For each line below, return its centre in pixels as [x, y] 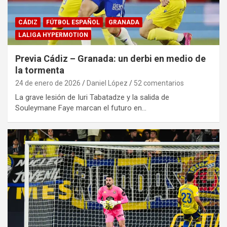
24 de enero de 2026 [48, 83]
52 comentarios [159, 83]
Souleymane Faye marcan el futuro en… [81, 108]
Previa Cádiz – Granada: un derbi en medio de [110, 59]
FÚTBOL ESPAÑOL [73, 23]
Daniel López [107, 83]
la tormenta [40, 70]
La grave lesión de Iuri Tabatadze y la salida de [92, 98]
